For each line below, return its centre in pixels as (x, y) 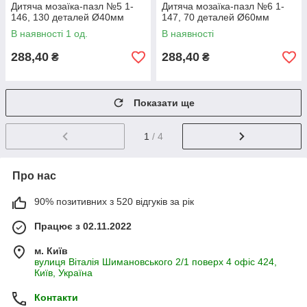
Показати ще (164, 103)
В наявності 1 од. (49, 34)
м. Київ (51, 250)
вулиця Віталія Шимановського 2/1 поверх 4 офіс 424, (156, 261)
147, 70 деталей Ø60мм (216, 17)
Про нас (34, 175)
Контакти (56, 297)
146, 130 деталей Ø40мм (67, 17)
